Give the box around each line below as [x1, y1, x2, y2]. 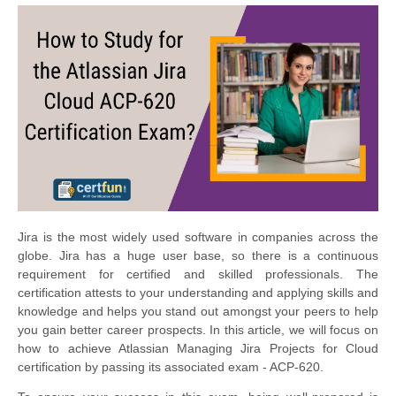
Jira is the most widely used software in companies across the [18, 229, 378, 244]
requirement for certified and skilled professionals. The [18, 266, 378, 281]
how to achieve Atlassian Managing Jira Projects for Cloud [18, 340, 378, 355]
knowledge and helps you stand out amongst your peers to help [18, 303, 378, 318]
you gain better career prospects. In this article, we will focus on [18, 322, 378, 337]
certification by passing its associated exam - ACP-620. [18, 359, 324, 374]
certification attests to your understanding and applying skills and [18, 285, 378, 300]
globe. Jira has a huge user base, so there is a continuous [18, 247, 378, 263]
